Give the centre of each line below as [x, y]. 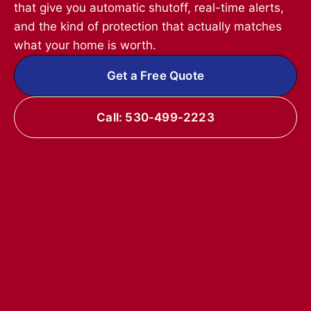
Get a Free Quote [155, 75]
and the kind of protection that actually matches [148, 26]
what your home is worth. [85, 45]
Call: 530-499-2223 [155, 117]
